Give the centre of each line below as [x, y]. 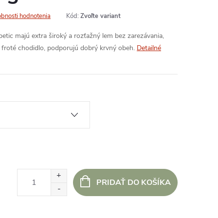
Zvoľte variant [100, 16]
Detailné [149, 48]
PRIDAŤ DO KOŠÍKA [133, 183]
